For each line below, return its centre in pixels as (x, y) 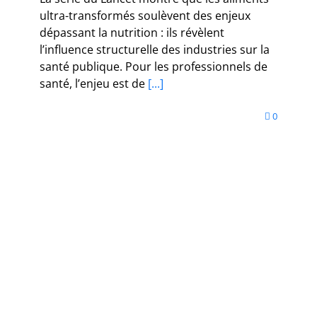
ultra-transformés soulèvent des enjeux (145, 15)
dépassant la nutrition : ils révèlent (132, 32)
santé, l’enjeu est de (92, 83)
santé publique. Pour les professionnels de (154, 66)
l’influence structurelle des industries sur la (155, 49)
